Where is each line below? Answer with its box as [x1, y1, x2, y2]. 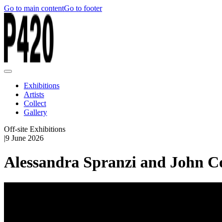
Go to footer [64, 4, 102, 12]
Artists [24, 90, 44, 99]
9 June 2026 [5, 134, 44, 142]
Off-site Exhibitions [4, 125, 65, 133]
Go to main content [4, 4, 64, 12]
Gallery [24, 108, 47, 116]
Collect [24, 99, 46, 108]
